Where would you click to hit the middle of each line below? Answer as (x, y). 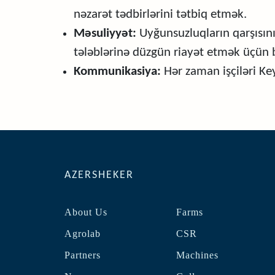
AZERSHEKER (99, 175)
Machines (198, 255)
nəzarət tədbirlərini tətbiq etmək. (160, 14)
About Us (86, 212)
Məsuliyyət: (105, 33)
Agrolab (83, 234)
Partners (83, 255)
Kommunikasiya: (117, 72)
